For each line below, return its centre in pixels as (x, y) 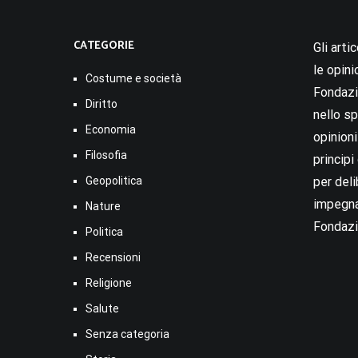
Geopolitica (114, 180)
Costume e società (133, 78)
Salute (102, 308)
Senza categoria (127, 334)
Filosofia (106, 155)
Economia (111, 129)
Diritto (101, 103)
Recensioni (113, 257)
